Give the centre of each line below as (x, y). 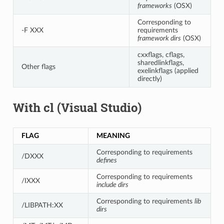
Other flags (38, 66)
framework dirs (159, 38)
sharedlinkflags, (160, 62)
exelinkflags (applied (168, 70)
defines (106, 160)
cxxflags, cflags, (161, 54)
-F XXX (32, 30)
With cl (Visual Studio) (77, 107)
